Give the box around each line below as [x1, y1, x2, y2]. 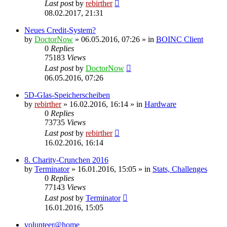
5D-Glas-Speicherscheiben [24, 90, 110, 99]
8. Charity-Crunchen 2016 [24, 155, 108, 164]
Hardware [144, 99, 176, 108]
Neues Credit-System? [24, 25, 96, 34]
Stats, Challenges [153, 164, 207, 173]
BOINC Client [156, 34, 203, 44]
